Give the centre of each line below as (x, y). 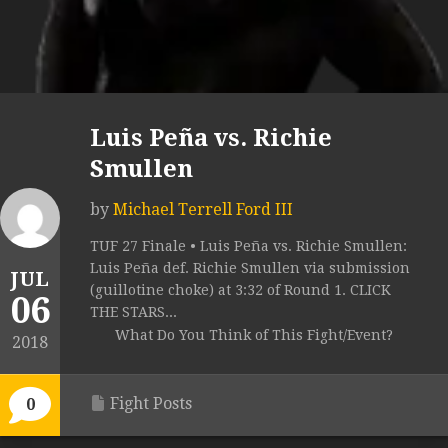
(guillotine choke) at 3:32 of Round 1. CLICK (240, 290)
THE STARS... (133, 312)
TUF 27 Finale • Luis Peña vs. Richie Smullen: (248, 246)
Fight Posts (151, 404)
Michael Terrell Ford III (203, 210)
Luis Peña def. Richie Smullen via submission (250, 268)
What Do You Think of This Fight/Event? (254, 335)
